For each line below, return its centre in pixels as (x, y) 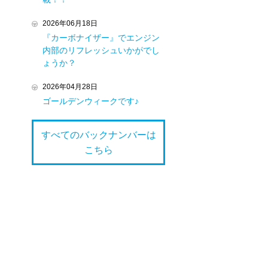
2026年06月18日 (70, 23)
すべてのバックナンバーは (98, 135)
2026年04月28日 (70, 87)
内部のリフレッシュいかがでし (101, 50)
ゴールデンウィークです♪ (91, 101)
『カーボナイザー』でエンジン (101, 38)
